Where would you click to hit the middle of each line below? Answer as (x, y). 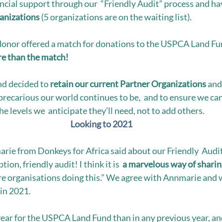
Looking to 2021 (101, 124)
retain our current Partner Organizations (129, 84)
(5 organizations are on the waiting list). (116, 17)
